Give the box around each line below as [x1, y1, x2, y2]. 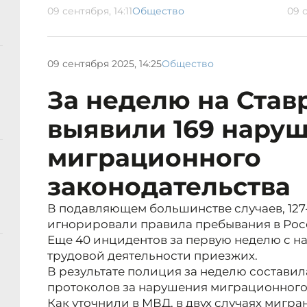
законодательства [47, 171, 291, 202]
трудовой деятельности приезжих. [47, 249, 258, 263]
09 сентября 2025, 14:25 [47, 57, 162, 70]
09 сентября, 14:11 [47, 5, 132, 18]
